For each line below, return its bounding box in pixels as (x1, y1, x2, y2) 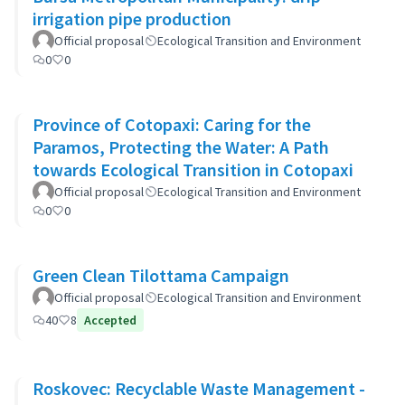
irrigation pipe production (33, 7, 231, 30)
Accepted (84, 312, 137, 328)
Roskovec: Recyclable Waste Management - (33, 377, 365, 400)
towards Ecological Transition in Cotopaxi (33, 158, 353, 181)
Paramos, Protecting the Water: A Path (33, 136, 329, 158)
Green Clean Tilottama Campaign (33, 264, 289, 287)
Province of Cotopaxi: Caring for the (33, 113, 311, 136)
